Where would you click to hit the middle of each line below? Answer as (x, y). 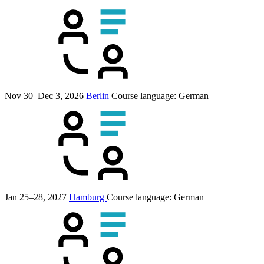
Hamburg (88, 197)
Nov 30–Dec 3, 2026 (44, 96)
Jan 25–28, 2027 (36, 197)
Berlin (99, 96)
